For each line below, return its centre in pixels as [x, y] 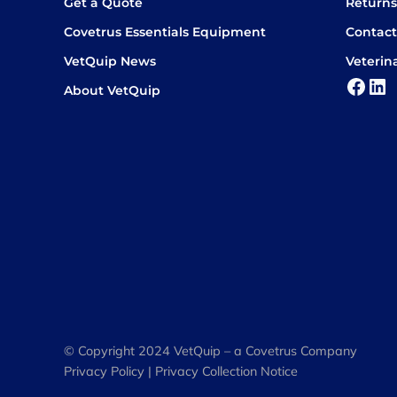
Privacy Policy [104, 372]
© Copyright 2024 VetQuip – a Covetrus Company [210, 351]
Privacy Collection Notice [226, 372]
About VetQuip [112, 91]
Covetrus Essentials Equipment [165, 32]
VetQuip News [110, 62]
